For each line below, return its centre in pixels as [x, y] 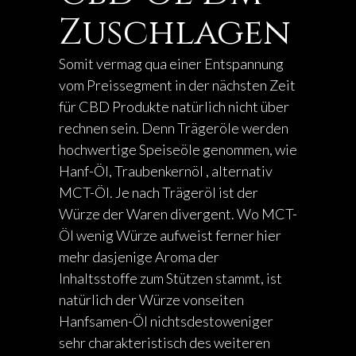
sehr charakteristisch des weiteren [164, 342]
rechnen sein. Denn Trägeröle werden [174, 128]
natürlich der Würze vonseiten [151, 300]
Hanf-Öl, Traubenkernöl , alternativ [166, 171]
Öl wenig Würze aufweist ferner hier [170, 235]
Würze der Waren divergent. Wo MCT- [178, 214]
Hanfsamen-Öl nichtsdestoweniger [166, 321]
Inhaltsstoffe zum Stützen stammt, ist [170, 278]
